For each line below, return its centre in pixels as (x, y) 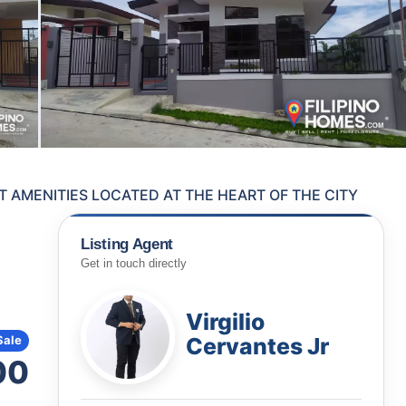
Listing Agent (127, 244)
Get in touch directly (134, 263)
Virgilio (225, 321)
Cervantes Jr (257, 346)
